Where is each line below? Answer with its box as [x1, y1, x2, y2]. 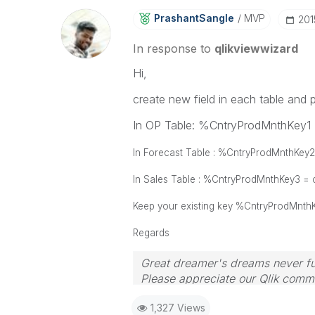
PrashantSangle [153, 12, 234, 24]
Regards [132, 227, 169, 238]
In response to [132, 41, 214, 56]
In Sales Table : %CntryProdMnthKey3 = [132, 174, 312, 185]
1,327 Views [150, 302, 205, 314]
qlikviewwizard [214, 41, 298, 56]
